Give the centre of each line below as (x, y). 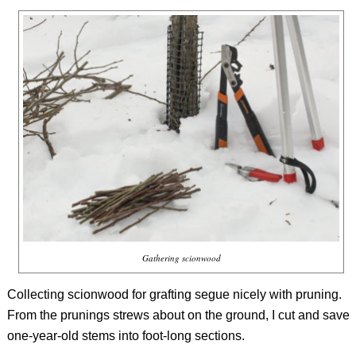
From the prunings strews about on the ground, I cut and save (178, 315)
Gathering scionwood (181, 258)
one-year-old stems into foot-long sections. (126, 336)
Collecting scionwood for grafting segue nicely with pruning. (174, 295)
